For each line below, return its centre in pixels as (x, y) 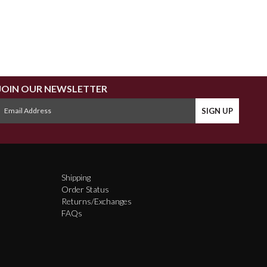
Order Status (85, 189)
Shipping (76, 177)
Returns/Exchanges (96, 201)
